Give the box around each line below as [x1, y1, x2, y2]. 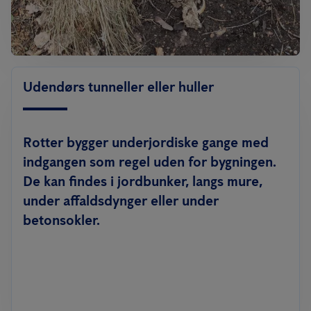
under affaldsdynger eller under [23, 192, 219, 209]
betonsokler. [23, 211, 100, 228]
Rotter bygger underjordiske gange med [23, 133, 269, 151]
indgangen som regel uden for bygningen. [23, 153, 276, 170]
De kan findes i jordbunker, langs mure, [23, 172, 262, 190]
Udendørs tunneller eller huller [23, 78, 214, 95]
